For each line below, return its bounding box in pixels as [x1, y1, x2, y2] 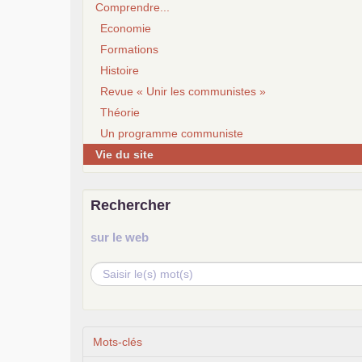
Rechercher [90, 196, 170, 213]
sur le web [90, 229, 149, 244]
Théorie [100, 105, 140, 119]
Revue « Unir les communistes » [100, 84, 266, 98]
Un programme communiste [100, 126, 243, 140]
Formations [100, 42, 158, 56]
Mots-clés [93, 335, 142, 348]
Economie [100, 21, 151, 35]
